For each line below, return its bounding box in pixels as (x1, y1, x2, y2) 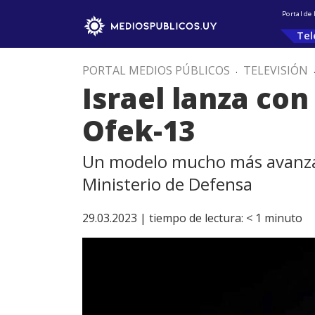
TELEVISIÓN (243, 63, 308, 78)
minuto (264, 210, 302, 226)
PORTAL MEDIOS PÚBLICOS (82, 63, 230, 78)
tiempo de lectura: (149, 210, 243, 226)
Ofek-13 (82, 111, 195, 150)
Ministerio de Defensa (82, 172, 252, 195)
